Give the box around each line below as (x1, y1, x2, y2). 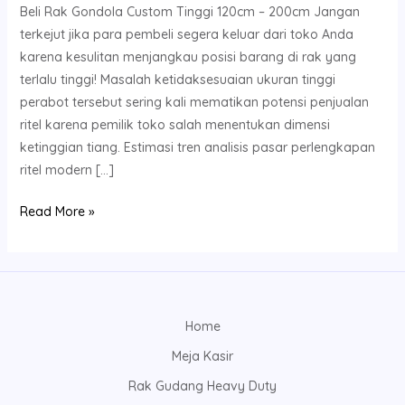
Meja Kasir (172, 348, 233, 365)
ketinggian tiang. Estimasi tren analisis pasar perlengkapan (19, 138, 375, 155)
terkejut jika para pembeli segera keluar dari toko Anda (19, 25, 353, 42)
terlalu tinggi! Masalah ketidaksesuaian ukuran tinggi (19, 71, 335, 88)
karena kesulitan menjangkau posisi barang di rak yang (19, 48, 356, 65)
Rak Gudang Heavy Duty (128, 378, 277, 395)
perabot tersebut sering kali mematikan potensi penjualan (19, 93, 369, 110)
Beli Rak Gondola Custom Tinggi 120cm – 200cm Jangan (19, 3, 360, 20)
